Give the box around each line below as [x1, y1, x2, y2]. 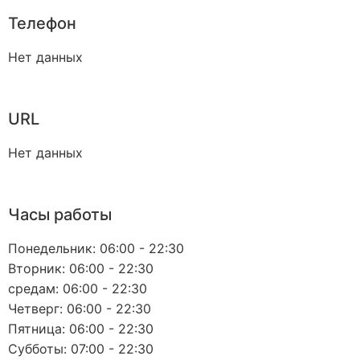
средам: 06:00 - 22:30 [8, 280, 147, 297]
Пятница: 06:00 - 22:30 [8, 321, 153, 337]
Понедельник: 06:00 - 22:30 [8, 240, 184, 257]
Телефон [8, 14, 76, 34]
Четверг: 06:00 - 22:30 [8, 301, 151, 317]
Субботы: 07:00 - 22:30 [8, 341, 153, 358]
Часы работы [8, 205, 112, 225]
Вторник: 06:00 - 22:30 [8, 260, 153, 277]
